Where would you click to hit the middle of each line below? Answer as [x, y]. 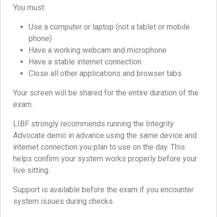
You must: [29, 8]
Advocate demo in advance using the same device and [105, 136]
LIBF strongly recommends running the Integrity [93, 124]
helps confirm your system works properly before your [105, 159]
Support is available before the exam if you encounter [103, 190]
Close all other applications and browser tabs [105, 74]
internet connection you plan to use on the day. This [99, 147]
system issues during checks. [64, 201]
